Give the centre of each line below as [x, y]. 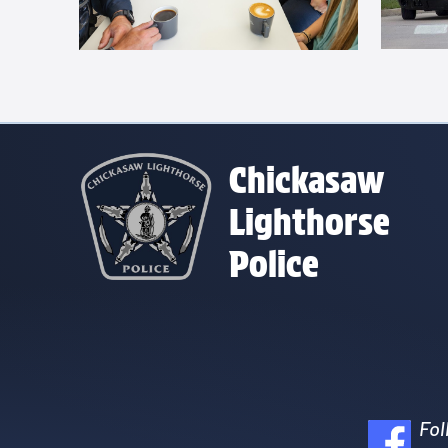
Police [274, 263]
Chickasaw [307, 179]
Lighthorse [310, 221]
